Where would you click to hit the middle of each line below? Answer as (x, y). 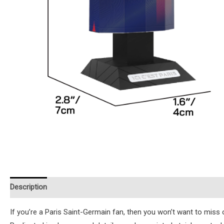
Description (28, 187)
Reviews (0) (158, 187)
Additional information (93, 187)
